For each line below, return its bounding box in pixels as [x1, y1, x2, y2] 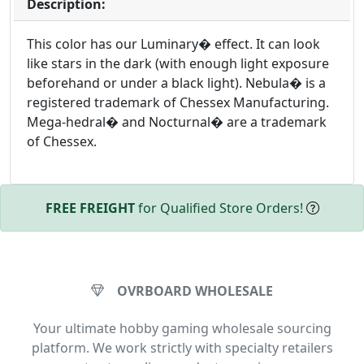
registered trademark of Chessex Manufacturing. [27, 93, 329, 111]
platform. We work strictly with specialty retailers [31, 338, 333, 357]
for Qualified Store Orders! [134, 198, 306, 217]
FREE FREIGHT [45, 198, 135, 217]
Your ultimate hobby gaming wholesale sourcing [32, 318, 331, 337]
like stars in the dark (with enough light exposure [27, 54, 329, 72]
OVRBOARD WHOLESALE [117, 281, 273, 300]
